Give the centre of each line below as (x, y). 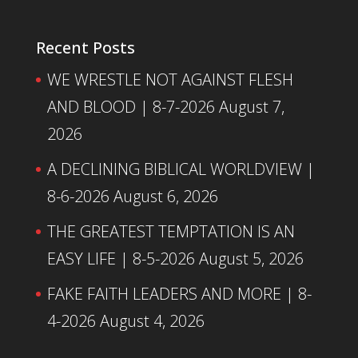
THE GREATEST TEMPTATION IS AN (171, 231)
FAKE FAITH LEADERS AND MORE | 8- (179, 293)
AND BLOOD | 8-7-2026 (131, 106)
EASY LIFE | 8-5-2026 (121, 258)
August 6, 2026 (165, 196)
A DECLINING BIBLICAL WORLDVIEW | (181, 169)
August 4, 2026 (152, 320)
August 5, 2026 (251, 258)
